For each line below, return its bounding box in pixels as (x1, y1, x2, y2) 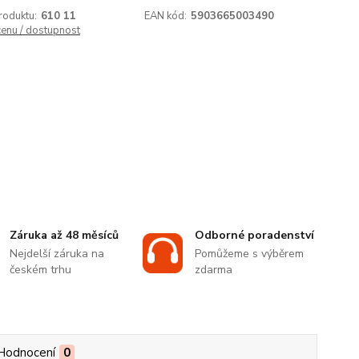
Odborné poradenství (194, 228, 314, 244)
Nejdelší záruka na (10, 246, 105, 262)
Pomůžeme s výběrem (194, 246, 304, 262)
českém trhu (10, 262, 72, 278)
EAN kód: (144, 9, 188, 23)
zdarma (194, 262, 232, 278)
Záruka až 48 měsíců (10, 228, 119, 244)
